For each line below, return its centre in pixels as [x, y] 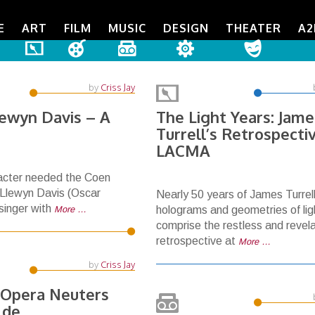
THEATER [253, 28]
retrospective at [197, 241]
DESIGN [186, 28]
